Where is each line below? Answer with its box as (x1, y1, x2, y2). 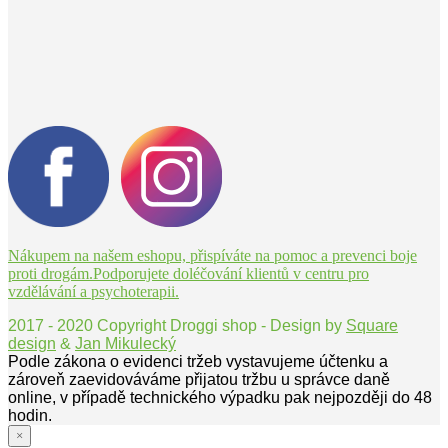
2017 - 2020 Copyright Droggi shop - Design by (8, 317, 346, 335)
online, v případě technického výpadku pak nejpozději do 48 (8, 389, 432, 407)
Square (346, 317, 398, 335)
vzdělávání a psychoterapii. (8, 283, 179, 301)
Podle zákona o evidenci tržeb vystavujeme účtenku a (8, 353, 388, 371)
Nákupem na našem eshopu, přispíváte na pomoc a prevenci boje (8, 247, 417, 265)
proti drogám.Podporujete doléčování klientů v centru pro (8, 265, 369, 283)
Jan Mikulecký (75, 335, 176, 353)
